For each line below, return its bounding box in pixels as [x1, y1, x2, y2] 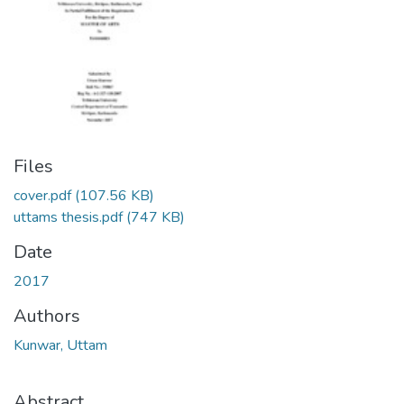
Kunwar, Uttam [14, 335, 107, 355]
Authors [14, 304, 80, 328]
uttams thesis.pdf [14, 207, 123, 227]
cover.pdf [14, 186, 71, 206]
